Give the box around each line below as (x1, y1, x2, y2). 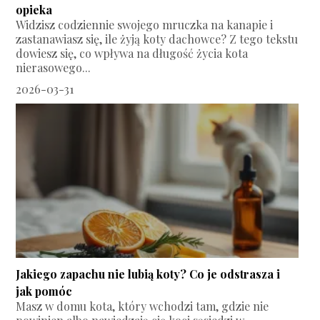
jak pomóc (16, 283, 73, 299)
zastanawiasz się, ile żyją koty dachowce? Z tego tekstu (16, 31, 299, 46)
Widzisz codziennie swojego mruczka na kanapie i (16, 16, 274, 32)
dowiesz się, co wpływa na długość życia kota (16, 45, 249, 61)
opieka (16, 1, 53, 17)
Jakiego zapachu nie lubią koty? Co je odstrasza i (16, 266, 281, 281)
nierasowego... (16, 59, 91, 75)
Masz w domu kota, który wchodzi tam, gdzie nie (16, 298, 269, 314)
